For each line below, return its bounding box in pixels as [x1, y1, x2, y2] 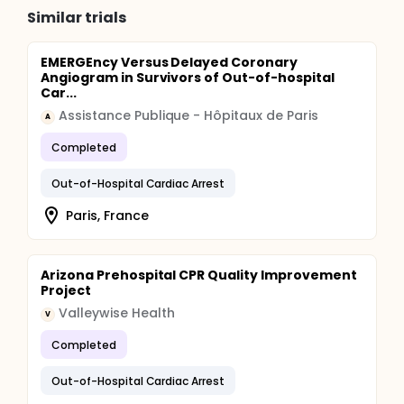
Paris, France [66, 206, 149, 225]
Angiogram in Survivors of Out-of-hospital [41, 69, 335, 87]
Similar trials [27, 7, 126, 28]
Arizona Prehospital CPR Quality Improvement [41, 266, 357, 284]
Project [41, 281, 91, 299]
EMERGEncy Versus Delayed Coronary [41, 53, 298, 71]
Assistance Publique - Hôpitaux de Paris [59, 106, 318, 124]
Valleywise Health [59, 304, 175, 322]
